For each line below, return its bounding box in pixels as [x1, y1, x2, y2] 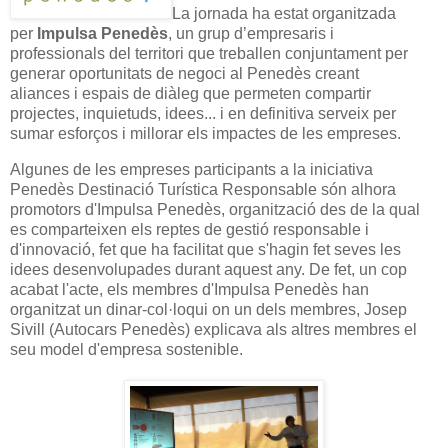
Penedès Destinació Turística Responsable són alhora [10, 180, 396, 198]
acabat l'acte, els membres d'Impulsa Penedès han [10, 280, 369, 298]
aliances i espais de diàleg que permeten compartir [10, 84, 371, 102]
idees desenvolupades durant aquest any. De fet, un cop [10, 260, 407, 278]
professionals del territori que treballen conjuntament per [10, 44, 408, 62]
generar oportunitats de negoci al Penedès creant [10, 64, 359, 82]
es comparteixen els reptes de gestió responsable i [10, 220, 369, 238]
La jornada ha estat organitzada [172, 4, 396, 22]
